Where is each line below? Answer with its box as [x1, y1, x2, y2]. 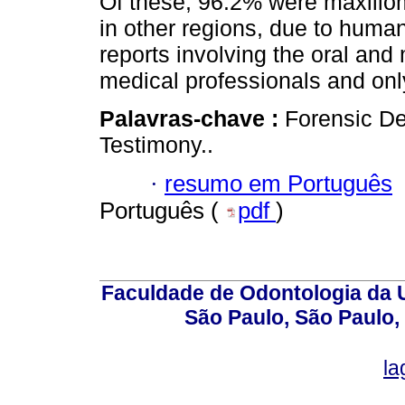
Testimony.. [99, 132, 213, 158]
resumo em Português [165, 170, 392, 196]
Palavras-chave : [99, 106, 285, 132]
